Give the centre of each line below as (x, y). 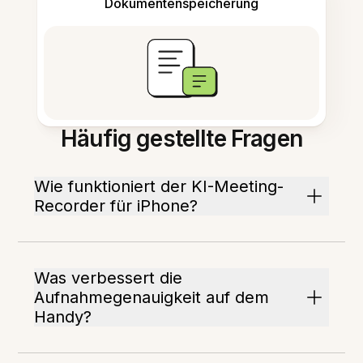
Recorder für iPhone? (116, 206)
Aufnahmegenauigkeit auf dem (152, 297)
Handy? (63, 317)
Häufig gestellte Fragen (181, 139)
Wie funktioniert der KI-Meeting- (159, 186)
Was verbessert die (109, 278)
